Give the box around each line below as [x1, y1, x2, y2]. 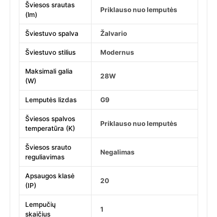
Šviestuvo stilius [25, 48, 76, 56]
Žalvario [100, 29, 127, 37]
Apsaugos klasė [25, 171, 75, 180]
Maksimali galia [25, 67, 73, 75]
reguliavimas [25, 153, 65, 161]
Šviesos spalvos [25, 114, 76, 123]
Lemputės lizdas [25, 95, 77, 104]
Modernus [100, 48, 135, 56]
